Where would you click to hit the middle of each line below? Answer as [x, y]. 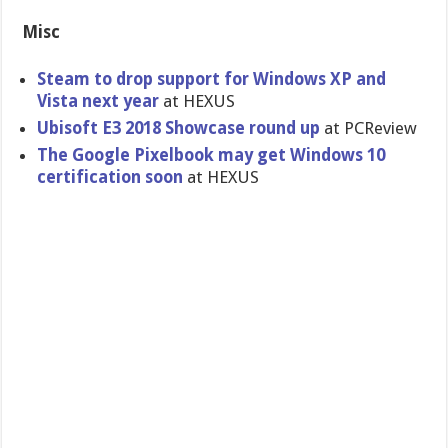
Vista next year [98, 101]
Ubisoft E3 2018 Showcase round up [179, 128]
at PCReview [369, 128]
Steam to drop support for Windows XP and [212, 79]
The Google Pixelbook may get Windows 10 [211, 155]
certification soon [112, 177]
